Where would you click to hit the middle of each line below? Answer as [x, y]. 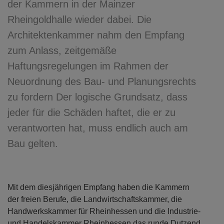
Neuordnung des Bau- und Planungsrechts [102, 81]
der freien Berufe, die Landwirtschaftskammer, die [95, 199]
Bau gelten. [33, 143]
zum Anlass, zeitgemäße [62, 50]
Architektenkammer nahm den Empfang [96, 35]
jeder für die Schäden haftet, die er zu [91, 112]
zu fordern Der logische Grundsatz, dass [97, 97]
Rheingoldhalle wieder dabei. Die [79, 19]
